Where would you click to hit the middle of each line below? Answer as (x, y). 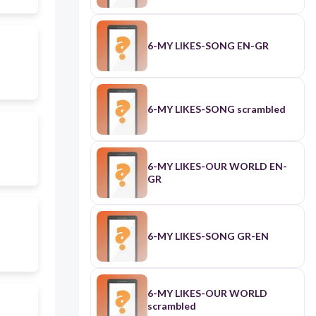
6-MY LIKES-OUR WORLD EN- (217, 166)
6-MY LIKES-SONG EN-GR (208, 46)
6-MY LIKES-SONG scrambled (216, 109)
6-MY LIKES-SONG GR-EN (208, 236)
